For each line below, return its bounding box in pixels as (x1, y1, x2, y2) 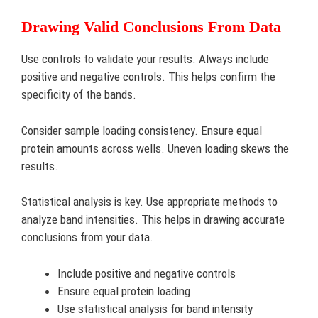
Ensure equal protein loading (57, 283, 190, 298)
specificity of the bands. (21, 87, 136, 102)
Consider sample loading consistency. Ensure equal (21, 123, 262, 138)
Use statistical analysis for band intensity (57, 301, 253, 316)
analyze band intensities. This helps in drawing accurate (21, 212, 285, 226)
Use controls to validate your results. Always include (21, 52, 269, 66)
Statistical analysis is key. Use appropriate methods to (21, 194, 278, 209)
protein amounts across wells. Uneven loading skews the (21, 141, 289, 155)
